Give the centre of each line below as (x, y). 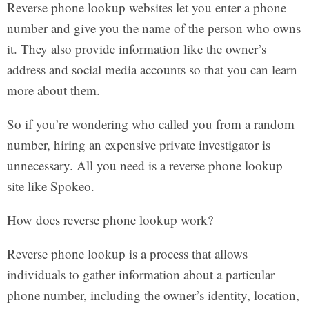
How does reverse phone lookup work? (110, 220)
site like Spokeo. (50, 186)
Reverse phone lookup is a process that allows (127, 254)
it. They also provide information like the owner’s (136, 49)
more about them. (53, 90)
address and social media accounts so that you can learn (152, 70)
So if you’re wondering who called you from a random (150, 124)
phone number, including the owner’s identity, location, (153, 295)
